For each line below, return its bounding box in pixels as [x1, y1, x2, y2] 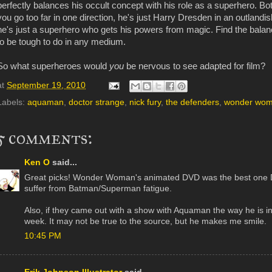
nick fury [129, 98, 161, 107]
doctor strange [69, 98, 124, 107]
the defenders [166, 98, 219, 107]
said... [50, 157, 77, 167]
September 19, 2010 [7, 81, 86, 90]
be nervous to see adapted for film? [124, 61, 265, 71]
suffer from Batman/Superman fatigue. [24, 183, 172, 193]
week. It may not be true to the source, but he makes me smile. [24, 216, 267, 226]
